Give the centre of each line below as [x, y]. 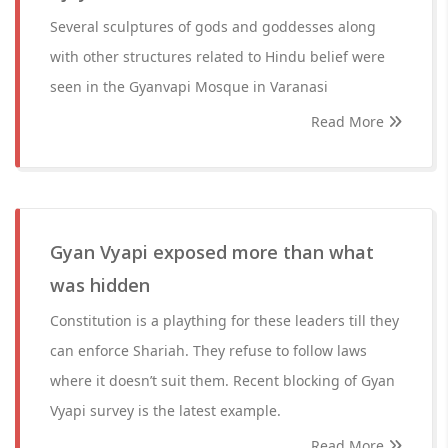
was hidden [100, 285]
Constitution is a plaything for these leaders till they [224, 320]
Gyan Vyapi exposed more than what [212, 252]
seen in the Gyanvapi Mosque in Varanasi [189, 86]
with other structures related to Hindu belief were [217, 56]
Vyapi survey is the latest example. [165, 410]
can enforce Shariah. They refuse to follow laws [208, 350]
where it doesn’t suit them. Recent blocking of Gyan [222, 380]
